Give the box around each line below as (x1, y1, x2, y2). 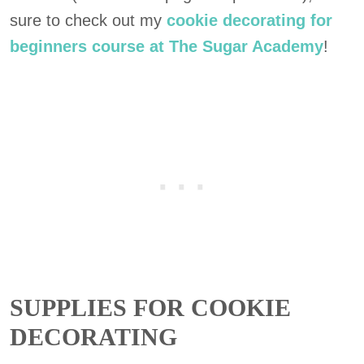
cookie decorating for (167, 11, 332, 29)
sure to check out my (10, 11, 167, 29)
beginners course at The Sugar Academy (10, 37, 323, 55)
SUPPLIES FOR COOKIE (10, 294, 291, 321)
